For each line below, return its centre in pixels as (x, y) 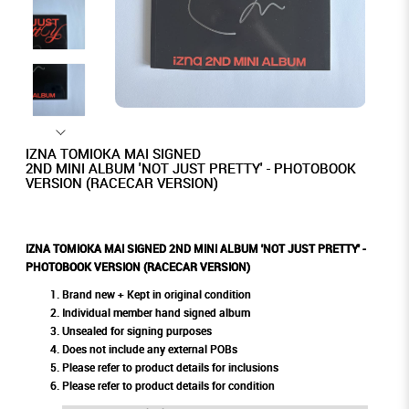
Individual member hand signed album (156, 313)
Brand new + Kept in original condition (156, 295)
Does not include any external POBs (149, 350)
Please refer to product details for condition (168, 386)
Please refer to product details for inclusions (170, 368)
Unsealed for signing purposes (136, 331)
